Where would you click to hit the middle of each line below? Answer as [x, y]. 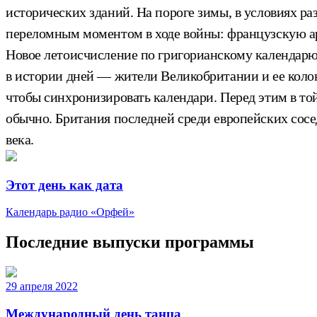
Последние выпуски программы [130, 242]
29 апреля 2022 [42, 287]
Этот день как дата [64, 185]
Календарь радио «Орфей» [70, 212]
